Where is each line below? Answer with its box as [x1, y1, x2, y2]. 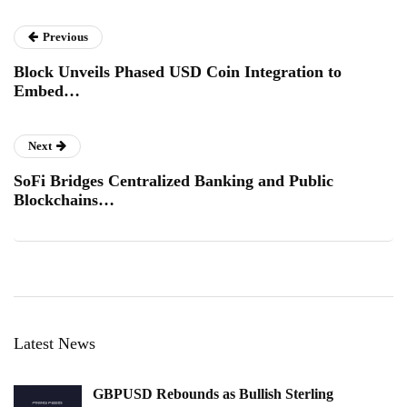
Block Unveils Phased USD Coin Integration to [14, 62, 342, 81]
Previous [43, 29, 88, 44]
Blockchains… [14, 190, 114, 209]
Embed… [14, 81, 80, 100]
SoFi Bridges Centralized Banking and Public [14, 171, 333, 190]
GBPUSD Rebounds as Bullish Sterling [93, 385, 333, 402]
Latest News [14, 333, 95, 352]
